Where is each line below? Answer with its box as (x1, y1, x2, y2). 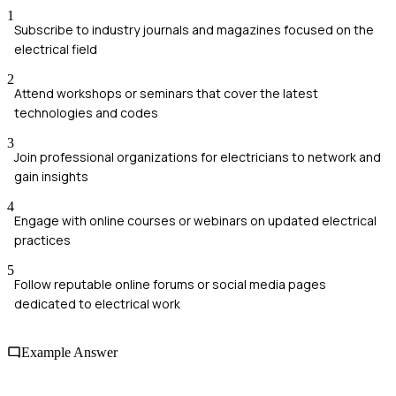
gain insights (14, 167, 88, 185)
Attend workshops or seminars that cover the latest (14, 84, 318, 102)
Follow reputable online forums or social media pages (14, 275, 326, 293)
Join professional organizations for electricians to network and (14, 148, 381, 165)
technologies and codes (14, 103, 158, 121)
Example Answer (21, 344, 118, 360)
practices (14, 231, 71, 248)
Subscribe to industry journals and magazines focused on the (14, 20, 374, 38)
